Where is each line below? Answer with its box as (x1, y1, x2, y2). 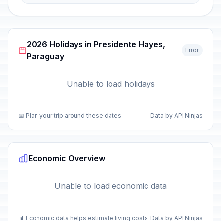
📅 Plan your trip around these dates (18, 112, 121, 119)
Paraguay (27, 51, 65, 61)
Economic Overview (28, 153, 105, 163)
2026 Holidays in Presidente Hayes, (27, 39, 166, 49)
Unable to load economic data (54, 181, 167, 191)
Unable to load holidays (66, 79, 155, 89)
